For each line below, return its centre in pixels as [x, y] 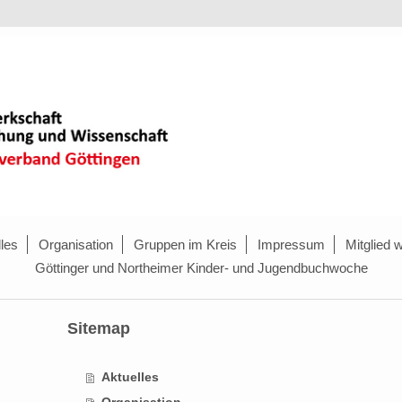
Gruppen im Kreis [185, 244]
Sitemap [98, 328]
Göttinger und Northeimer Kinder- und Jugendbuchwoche [201, 267]
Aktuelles [130, 376]
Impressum [291, 244]
